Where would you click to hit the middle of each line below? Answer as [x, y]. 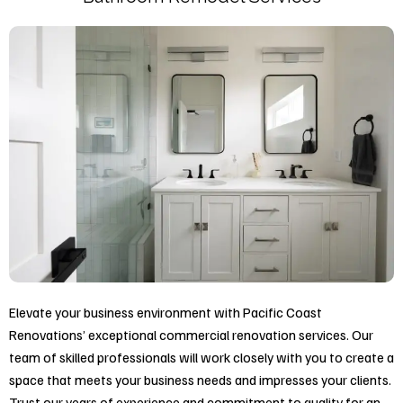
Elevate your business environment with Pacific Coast [166, 312]
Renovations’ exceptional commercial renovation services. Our [191, 335]
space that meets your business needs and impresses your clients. [200, 380]
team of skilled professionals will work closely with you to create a [201, 357]
